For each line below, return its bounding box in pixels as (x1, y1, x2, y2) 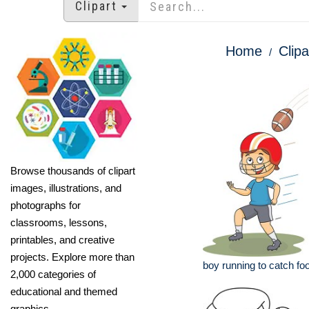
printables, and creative (10, 233, 114, 246)
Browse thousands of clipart (10, 164, 135, 177)
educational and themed (10, 285, 117, 297)
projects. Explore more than (10, 250, 134, 263)
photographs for (10, 199, 81, 211)
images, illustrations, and (10, 181, 121, 194)
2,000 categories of (10, 268, 96, 280)
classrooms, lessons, (10, 216, 107, 228)
